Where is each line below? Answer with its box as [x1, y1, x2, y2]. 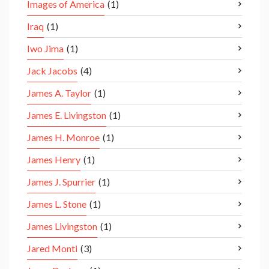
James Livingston [27, 220, 97, 232]
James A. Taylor [27, 87, 91, 99]
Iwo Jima [27, 43, 64, 55]
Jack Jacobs [27, 65, 77, 77]
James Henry [27, 154, 80, 166]
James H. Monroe [27, 131, 100, 144]
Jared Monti [27, 243, 77, 255]
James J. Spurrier [27, 176, 95, 188]
